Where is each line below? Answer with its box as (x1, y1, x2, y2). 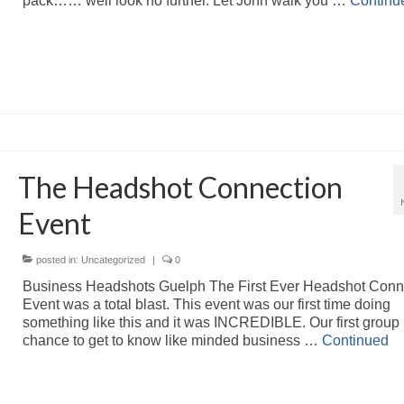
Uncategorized (80, 253, 145, 265)
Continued (321, 332, 389, 348)
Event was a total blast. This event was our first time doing (22, 296, 390, 312)
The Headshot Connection (17, 169, 343, 205)
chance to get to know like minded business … (22, 332, 322, 348)
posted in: (32, 253, 81, 265)
